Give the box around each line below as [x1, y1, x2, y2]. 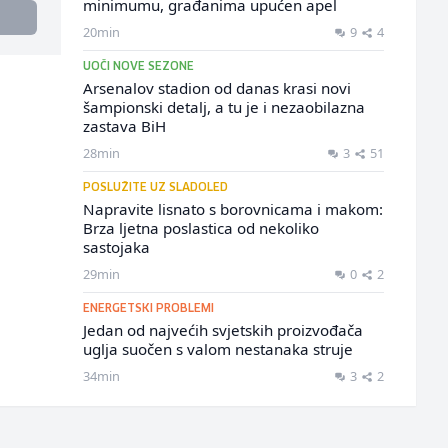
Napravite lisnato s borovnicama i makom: [82, 199, 383, 219]
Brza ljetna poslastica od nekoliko [82, 218, 319, 238]
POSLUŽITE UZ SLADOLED [82, 182, 228, 193]
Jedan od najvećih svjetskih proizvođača [82, 320, 363, 340]
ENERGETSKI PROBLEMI [82, 303, 214, 314]
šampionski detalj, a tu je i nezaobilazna [82, 97, 365, 117]
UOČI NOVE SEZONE [82, 61, 194, 72]
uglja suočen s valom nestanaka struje [82, 339, 353, 359]
